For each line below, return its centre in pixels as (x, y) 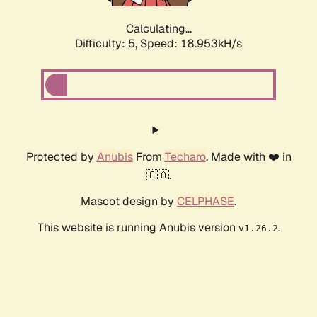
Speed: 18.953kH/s (191, 44)
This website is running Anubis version (138, 228)
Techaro (185, 157)
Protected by (61, 157)
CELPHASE (206, 202)
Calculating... (158, 29)
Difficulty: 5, (108, 44)
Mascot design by (129, 202)
